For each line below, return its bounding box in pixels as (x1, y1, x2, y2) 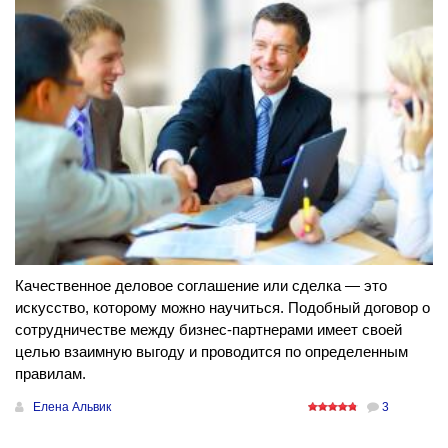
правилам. (15, 365, 86, 383)
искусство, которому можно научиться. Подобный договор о (15, 299, 430, 317)
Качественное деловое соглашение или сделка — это (15, 277, 387, 295)
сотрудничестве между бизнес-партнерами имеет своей (15, 321, 402, 339)
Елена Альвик (33, 400, 111, 415)
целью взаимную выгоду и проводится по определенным (15, 343, 408, 361)
